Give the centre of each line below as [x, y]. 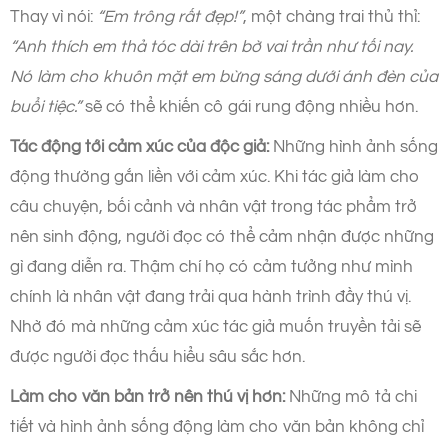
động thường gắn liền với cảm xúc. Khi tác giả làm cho [215, 176]
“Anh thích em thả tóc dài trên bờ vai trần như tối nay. [211, 46]
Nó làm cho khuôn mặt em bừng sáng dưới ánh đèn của [224, 76]
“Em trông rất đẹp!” [170, 16]
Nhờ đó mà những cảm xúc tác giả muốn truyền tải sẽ [215, 326]
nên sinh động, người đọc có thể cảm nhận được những [222, 236]
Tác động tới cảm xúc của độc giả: [139, 146]
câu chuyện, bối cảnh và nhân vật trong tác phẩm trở [213, 206]
